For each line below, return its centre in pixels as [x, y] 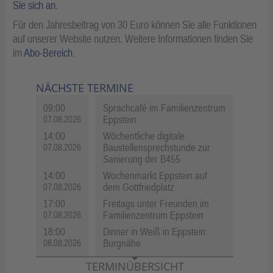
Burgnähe [122, 243]
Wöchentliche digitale [144, 136]
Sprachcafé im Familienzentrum [164, 108]
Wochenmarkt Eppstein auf [155, 176]
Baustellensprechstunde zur [157, 148]
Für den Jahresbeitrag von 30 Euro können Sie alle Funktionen [135, 25]
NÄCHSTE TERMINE [85, 88]
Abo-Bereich [48, 53]
